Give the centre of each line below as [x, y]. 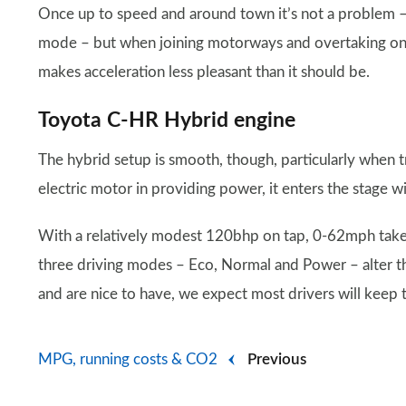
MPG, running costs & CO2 [128, 360]
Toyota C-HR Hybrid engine [167, 121]
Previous [277, 360]
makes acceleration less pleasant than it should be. [204, 72]
